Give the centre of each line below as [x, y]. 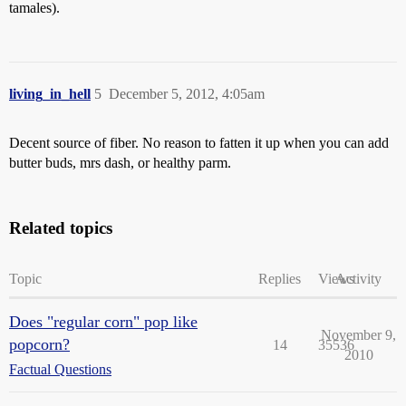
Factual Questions [60, 369]
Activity [358, 279]
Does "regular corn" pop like [103, 322]
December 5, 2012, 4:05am [187, 94]
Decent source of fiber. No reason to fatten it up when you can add [199, 143]
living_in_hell [50, 94]
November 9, [358, 335]
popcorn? [39, 344]
